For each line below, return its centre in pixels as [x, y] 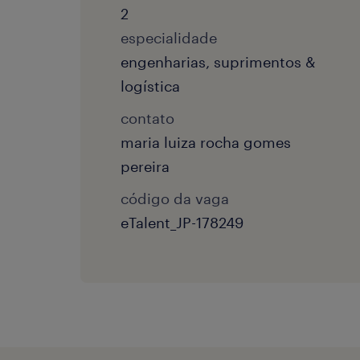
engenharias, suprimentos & [218, 62]
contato [147, 118]
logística [150, 86]
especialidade [169, 38]
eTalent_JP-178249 [182, 223]
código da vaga [175, 198]
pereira [145, 166]
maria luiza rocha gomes [206, 142]
